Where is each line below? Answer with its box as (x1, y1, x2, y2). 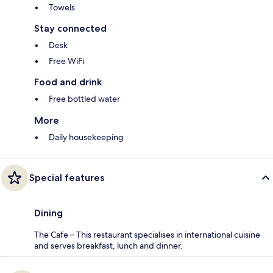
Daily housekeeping (49, 132, 124, 143)
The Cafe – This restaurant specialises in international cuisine (34, 229, 260, 241)
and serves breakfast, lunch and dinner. (34, 240, 183, 252)
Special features (29, 172, 104, 184)
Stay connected (34, 23, 107, 35)
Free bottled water (49, 93, 120, 105)
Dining (34, 207, 63, 219)
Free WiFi (49, 55, 84, 67)
